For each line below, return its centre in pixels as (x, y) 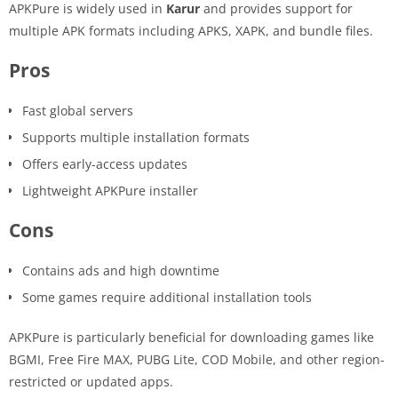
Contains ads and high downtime (121, 270)
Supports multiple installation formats (136, 137)
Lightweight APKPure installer (110, 190)
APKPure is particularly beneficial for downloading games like (191, 337)
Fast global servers (78, 110)
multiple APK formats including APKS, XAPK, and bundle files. (191, 30)
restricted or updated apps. (91, 381)
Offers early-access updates (105, 163)
